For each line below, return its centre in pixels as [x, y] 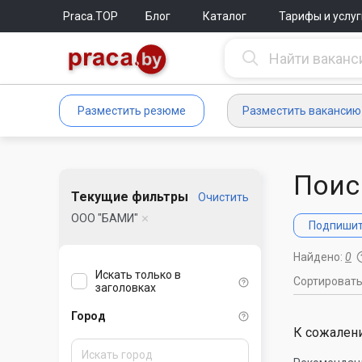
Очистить [223, 197]
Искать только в [138, 275]
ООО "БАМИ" [105, 218]
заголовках [126, 288]
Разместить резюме [132, 111]
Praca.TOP [90, 16]
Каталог [225, 16]
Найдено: [319, 257]
